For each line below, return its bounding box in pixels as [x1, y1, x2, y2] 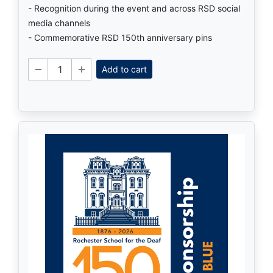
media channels [28, 17, 90, 28]
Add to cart [102, 64, 147, 75]
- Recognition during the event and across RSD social [28, 2, 240, 13]
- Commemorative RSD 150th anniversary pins [28, 32, 212, 43]
